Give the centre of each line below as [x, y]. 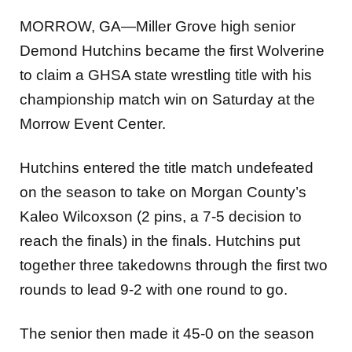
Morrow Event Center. [93, 124]
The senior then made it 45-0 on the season [167, 333]
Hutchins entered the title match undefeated [167, 167]
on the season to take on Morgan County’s [163, 192]
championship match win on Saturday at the [167, 100]
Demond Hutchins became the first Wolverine [172, 51]
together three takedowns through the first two [174, 265]
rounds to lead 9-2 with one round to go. [154, 289]
